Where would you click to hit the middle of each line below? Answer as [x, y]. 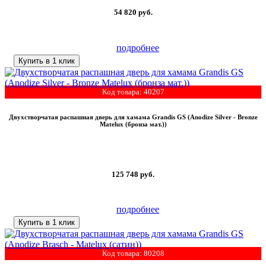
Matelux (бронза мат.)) [133, 124]
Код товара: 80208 [133, 253]
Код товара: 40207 [133, 91]
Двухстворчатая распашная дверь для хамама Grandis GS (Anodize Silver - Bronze [133, 117]
